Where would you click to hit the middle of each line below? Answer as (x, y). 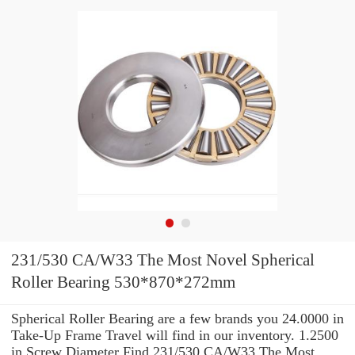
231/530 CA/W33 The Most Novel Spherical (163, 260)
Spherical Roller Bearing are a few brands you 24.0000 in (177, 318)
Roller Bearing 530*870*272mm (123, 282)
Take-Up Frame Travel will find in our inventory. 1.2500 (175, 335)
